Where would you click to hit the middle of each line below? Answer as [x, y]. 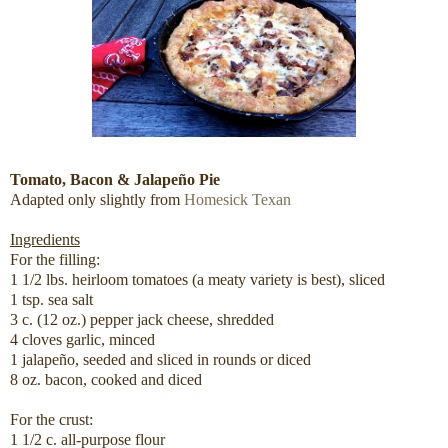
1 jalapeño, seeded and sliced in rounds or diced [160, 360]
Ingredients [45, 240]
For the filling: [55, 260]
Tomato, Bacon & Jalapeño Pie [115, 180]
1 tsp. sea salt [51, 300]
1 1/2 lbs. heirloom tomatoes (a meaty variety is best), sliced [197, 280]
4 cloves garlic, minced [82, 340]
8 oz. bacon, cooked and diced [106, 380]
